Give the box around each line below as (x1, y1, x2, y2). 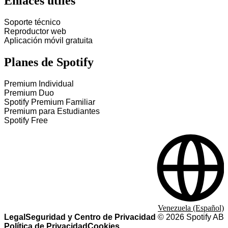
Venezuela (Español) (158, 204, 224, 212)
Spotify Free (4, 116, 48, 125)
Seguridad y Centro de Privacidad (25, 213, 156, 221)
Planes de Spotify (4, 55, 94, 69)
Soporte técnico (4, 18, 61, 27)
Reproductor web (4, 27, 66, 36)
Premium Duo (4, 89, 54, 97)
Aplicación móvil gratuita (4, 36, 93, 45)
